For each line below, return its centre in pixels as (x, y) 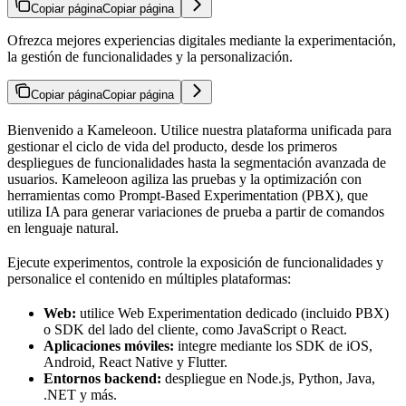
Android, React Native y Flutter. (135, 362)
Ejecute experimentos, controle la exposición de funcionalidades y (195, 262)
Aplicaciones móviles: (109, 345)
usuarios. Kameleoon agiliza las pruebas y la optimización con (184, 179)
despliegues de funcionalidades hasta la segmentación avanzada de (197, 162)
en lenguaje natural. (63, 227)
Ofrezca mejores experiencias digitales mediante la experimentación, (202, 40)
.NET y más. (80, 394)
